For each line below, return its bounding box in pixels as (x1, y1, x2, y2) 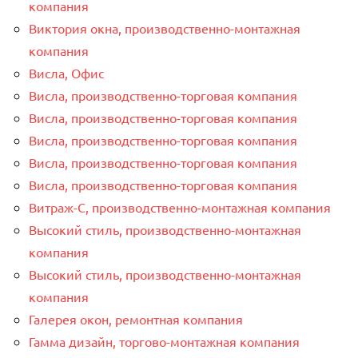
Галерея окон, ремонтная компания (29, 310, 243, 327)
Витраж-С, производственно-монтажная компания (29, 198, 331, 215)
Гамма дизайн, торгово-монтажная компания (29, 332, 300, 349)
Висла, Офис (29, 64, 104, 81)
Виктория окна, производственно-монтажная (29, 19, 300, 36)
